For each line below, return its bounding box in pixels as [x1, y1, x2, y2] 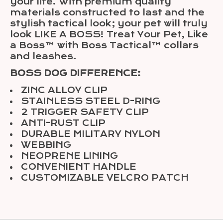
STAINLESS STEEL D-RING [21, 96, 160, 106]
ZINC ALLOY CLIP [21, 85, 108, 95]
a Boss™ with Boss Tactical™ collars [10, 40, 199, 50]
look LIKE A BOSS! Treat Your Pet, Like [10, 29, 208, 39]
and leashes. [10, 51, 77, 61]
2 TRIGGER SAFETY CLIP [21, 107, 149, 117]
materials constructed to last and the [10, 7, 205, 17]
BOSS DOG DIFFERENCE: [10, 68, 141, 78]
